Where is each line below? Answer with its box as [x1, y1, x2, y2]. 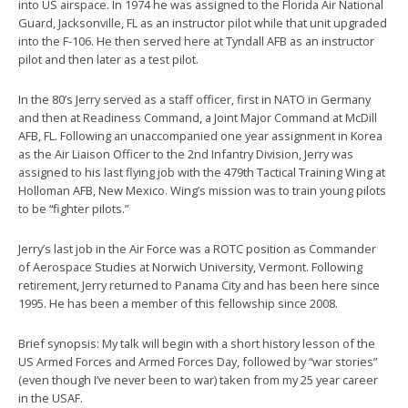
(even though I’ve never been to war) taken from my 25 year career [18, 372, 378, 389]
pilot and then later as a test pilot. [18, 51, 199, 68]
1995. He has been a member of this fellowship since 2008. [18, 295, 338, 312]
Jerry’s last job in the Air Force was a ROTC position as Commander [18, 240, 376, 258]
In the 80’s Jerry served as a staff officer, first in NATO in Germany [18, 91, 371, 108]
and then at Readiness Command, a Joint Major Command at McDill [18, 109, 377, 127]
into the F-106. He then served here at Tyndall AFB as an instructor [18, 33, 374, 50]
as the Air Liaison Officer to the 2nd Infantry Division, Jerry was [18, 146, 353, 163]
